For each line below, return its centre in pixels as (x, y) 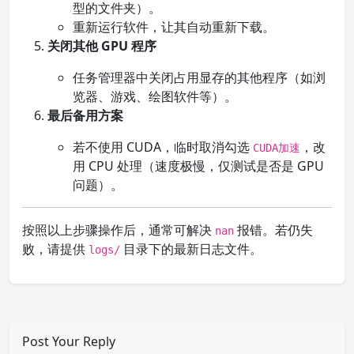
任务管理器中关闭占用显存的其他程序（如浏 (199, 77)
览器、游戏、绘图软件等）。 (155, 96)
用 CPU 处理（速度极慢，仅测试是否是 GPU (198, 166)
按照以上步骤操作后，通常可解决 (119, 230)
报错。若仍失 (273, 230)
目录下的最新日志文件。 (191, 249)
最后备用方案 (85, 115)
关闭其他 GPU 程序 (102, 46)
